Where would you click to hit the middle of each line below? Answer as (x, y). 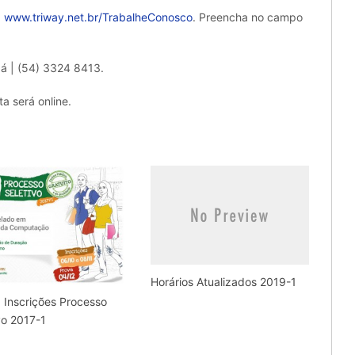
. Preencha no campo (248, 17)
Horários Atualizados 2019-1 (223, 281)
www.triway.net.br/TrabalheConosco (98, 17)
